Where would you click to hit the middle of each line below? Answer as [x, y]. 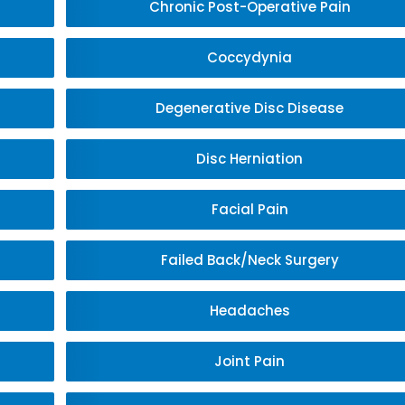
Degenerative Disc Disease [250, 108]
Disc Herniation [250, 159]
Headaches [250, 311]
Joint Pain [250, 361]
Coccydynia [250, 57]
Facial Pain [250, 209]
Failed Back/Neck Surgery [250, 260]
